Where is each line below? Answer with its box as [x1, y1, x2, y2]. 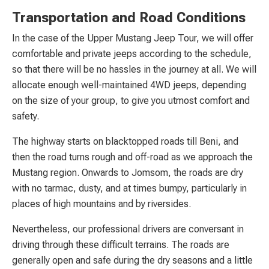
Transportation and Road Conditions [12, 9, 246, 26]
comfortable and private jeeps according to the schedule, [12, 47, 252, 59]
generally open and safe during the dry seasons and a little [12, 254, 253, 266]
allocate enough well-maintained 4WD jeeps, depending [12, 79, 246, 91]
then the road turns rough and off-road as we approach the [12, 151, 253, 163]
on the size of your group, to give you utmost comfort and [12, 94, 250, 106]
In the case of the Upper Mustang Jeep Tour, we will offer [12, 32, 253, 44]
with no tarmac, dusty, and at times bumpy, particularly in [12, 182, 247, 194]
